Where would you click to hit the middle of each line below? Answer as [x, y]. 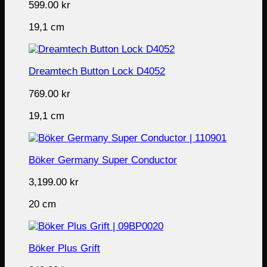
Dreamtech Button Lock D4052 [97, 72]
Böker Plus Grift [64, 249]
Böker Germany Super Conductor [103, 160]
